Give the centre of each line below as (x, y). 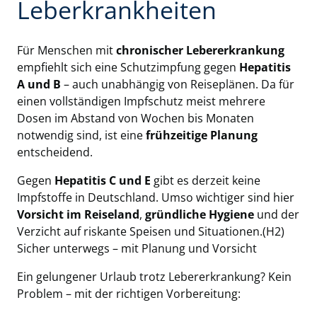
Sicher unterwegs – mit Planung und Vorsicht (137, 248)
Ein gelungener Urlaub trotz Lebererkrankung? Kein (154, 276)
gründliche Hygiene (200, 214)
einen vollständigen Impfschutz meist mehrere (141, 101)
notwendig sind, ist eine (81, 135)
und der (277, 214)
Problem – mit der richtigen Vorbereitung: (129, 293)
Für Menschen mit (67, 50)
